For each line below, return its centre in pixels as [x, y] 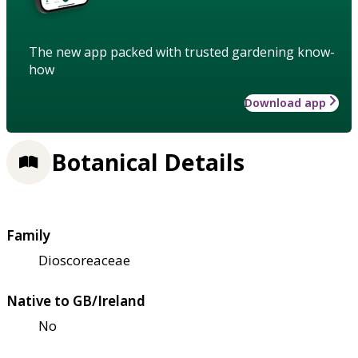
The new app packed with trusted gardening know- [182, 52]
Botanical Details [148, 163]
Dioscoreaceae [84, 260]
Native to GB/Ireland [76, 300]
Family [28, 235]
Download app [285, 102]
